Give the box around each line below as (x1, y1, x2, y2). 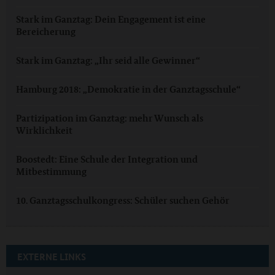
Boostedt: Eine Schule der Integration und (16, 152, 198, 166)
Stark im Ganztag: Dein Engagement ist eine (16, 12, 206, 26)
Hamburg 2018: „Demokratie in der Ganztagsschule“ (16, 82, 241, 96)
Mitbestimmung (16, 165, 87, 178)
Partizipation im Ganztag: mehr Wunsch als (16, 111, 203, 125)
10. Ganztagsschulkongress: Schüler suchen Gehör (16, 193, 230, 207)
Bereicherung (16, 25, 76, 38)
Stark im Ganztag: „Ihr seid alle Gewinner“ (16, 53, 200, 67)
